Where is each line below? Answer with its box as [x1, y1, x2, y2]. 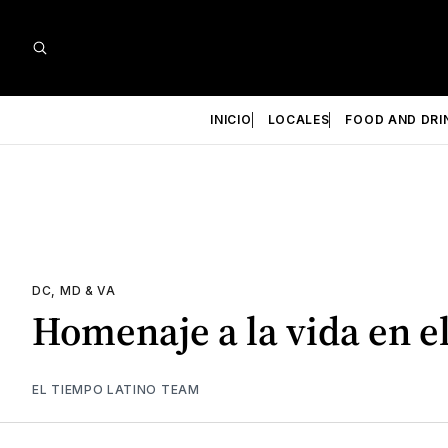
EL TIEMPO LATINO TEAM [32, 381, 200, 397]
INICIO [210, 112, 252, 127]
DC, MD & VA [32, 283, 116, 298]
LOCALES [267, 112, 330, 127]
